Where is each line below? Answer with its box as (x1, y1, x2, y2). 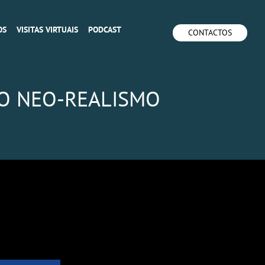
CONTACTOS (188, 27, 232, 38)
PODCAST (88, 24, 121, 35)
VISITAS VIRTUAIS (17, 24, 78, 35)
